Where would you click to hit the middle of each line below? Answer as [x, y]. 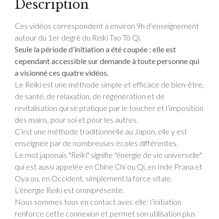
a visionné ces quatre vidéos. [62, 72]
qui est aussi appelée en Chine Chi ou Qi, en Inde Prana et [109, 166]
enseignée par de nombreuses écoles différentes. [96, 143]
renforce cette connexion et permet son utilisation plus [105, 213]
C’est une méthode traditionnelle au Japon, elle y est [101, 131]
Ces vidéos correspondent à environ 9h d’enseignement [107, 25]
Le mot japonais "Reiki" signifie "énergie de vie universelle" [108, 154]
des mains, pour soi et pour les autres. [76, 119]
